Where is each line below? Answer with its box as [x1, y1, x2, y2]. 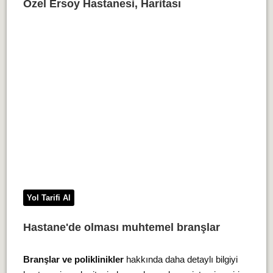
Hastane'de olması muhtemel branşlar [23, 221, 220, 233]
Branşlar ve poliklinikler [23, 254, 124, 264]
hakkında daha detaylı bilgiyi [123, 254, 238, 264]
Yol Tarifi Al [26, 193, 71, 202]
